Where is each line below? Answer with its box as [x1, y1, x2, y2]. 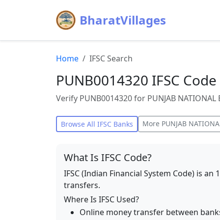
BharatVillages [80, 12, 166, 28]
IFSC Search [89, 53, 133, 64]
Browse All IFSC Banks [61, 119, 133, 129]
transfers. [64, 180, 100, 191]
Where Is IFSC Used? [64, 194, 139, 205]
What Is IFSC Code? [64, 151, 152, 164]
